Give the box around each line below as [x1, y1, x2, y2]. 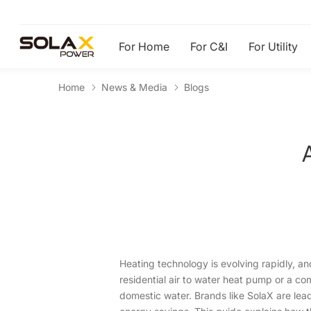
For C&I [190, 40, 228, 53]
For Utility [249, 40, 298, 53]
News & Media [101, 81, 167, 93]
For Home [119, 40, 169, 53]
